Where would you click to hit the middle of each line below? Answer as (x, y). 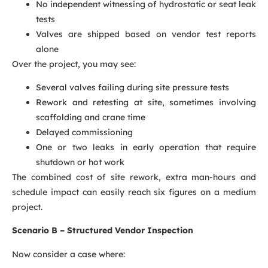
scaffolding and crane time (91, 117)
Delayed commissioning (84, 132)
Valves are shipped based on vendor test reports (146, 34)
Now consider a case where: (68, 254)
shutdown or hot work (80, 162)
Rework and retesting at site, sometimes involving (146, 102)
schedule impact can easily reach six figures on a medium (134, 192)
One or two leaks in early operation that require (146, 147)
